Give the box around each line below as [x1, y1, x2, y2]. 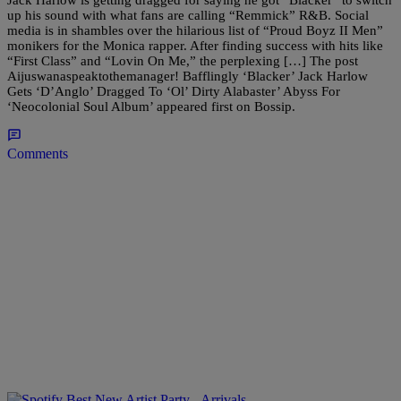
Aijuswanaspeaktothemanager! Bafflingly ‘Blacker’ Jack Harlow [7, 68, 368, 83]
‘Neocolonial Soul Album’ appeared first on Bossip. [7, 98, 295, 114]
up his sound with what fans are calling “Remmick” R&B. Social [7, 7, 369, 22]
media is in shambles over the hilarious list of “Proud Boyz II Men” [7, 22, 383, 38]
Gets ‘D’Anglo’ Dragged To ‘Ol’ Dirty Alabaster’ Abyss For [7, 83, 340, 98]
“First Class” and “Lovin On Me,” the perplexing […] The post [7, 53, 358, 68]
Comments [7, 145, 68, 161]
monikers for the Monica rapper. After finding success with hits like [7, 38, 383, 53]
